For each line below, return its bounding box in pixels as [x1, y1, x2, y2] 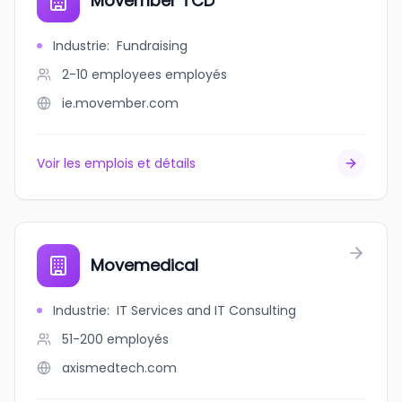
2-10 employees [62, 66, 162, 83]
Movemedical [91, 254, 198, 276]
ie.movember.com [62, 94, 179, 112]
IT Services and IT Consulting [117, 301, 296, 319]
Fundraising [117, 37, 188, 55]
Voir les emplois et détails [37, 154, 196, 172]
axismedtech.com [62, 359, 177, 377]
